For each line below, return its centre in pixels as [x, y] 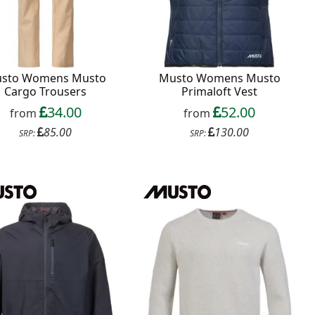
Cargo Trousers [46, 91]
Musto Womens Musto [219, 78]
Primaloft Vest [220, 91]
